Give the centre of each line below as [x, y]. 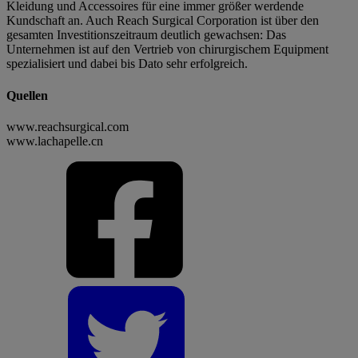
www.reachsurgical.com [68, 126]
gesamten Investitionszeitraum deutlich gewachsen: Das [146, 35]
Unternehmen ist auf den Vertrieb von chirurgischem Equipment [167, 50]
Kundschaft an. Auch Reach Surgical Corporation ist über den [163, 21]
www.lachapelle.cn [55, 141]
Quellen [27, 95]
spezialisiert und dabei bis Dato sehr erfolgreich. [127, 64]
